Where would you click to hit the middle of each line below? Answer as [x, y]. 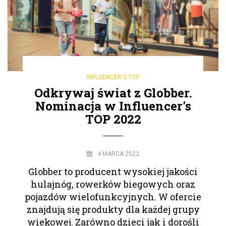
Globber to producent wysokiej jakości [113, 171]
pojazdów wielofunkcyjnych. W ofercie [113, 196]
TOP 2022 [113, 119]
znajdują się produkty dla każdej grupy [113, 209]
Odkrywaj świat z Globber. [113, 93]
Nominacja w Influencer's [113, 106]
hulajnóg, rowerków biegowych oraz [113, 184]
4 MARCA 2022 [118, 154]
